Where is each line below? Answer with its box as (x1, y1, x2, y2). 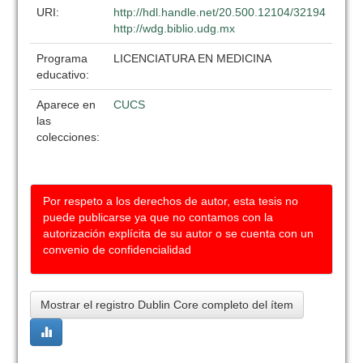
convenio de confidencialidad (43, 243, 192, 256)
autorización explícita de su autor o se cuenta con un (43, 227, 314, 240)
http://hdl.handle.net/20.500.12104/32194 (113, 6, 327, 19)
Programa (36, 52, 88, 65)
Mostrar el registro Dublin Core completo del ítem (41, 298, 294, 311)
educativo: (36, 68, 93, 81)
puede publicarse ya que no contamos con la (43, 211, 274, 224)
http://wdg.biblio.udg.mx (113, 22, 236, 35)
